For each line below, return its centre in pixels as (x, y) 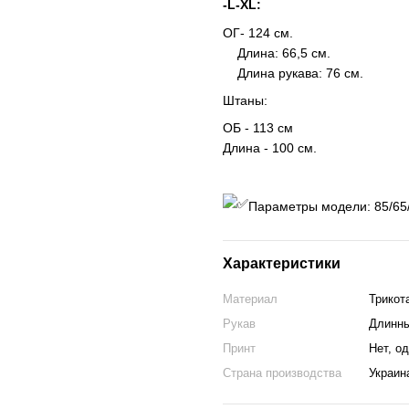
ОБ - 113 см (258, 128)
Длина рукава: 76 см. (295, 73)
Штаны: (245, 101)
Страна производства (282, 372)
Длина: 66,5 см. (277, 52)
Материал (250, 299)
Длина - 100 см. (270, 148)
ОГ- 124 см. (258, 32)
